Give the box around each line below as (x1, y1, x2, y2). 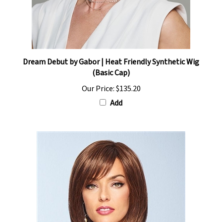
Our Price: (81, 73, 114, 85)
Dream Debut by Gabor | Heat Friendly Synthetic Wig (23, 47, 199, 58)
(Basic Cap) (92, 57, 130, 69)
